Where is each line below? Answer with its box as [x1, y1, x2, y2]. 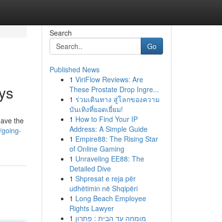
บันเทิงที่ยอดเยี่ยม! [69, 104, 123, 114]
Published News [49, 64, 100, 74]
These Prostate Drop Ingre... [69, 84, 159, 94]
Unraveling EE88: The [75, 154, 144, 164]
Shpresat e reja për [75, 173, 136, 183]
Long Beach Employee [75, 193, 146, 203]
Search [49, 28, 72, 38]
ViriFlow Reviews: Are [75, 74, 143, 84]
